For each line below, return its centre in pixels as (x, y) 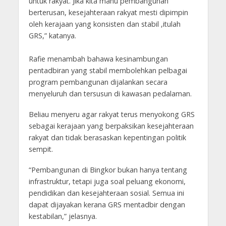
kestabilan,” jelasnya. (63, 216)
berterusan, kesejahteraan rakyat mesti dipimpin (108, 13)
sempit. (41, 149)
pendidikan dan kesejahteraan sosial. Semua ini (106, 193)
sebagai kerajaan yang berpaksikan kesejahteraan (111, 126)
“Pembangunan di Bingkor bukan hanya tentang (108, 169)
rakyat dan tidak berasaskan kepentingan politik (107, 138)
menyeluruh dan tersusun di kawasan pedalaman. (110, 94)
